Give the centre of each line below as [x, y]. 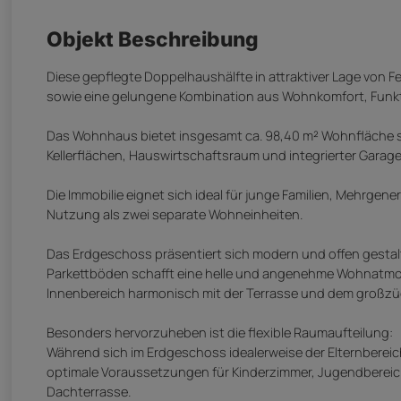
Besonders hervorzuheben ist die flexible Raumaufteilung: [220, 333]
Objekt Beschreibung [153, 38]
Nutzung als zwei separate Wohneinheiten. [175, 214]
